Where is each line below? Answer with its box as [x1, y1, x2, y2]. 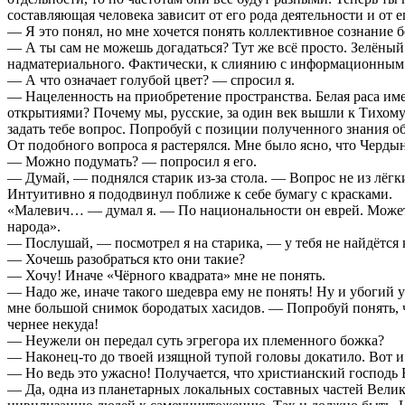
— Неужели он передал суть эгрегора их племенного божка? [7, 332, 384, 348]
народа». [7, 218, 61, 234]
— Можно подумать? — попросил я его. [7, 153, 257, 169]
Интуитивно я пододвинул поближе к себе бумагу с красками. [7, 185, 392, 202]
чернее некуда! [7, 316, 99, 332]
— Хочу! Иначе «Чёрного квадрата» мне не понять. [7, 267, 325, 283]
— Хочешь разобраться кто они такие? [7, 250, 245, 267]
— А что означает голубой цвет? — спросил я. [7, 71, 295, 88]
